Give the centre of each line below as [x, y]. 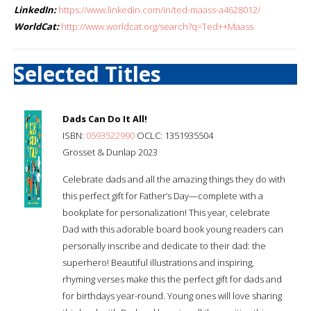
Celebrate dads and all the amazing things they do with [174, 179]
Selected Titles [87, 74]
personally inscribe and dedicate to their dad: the [164, 245]
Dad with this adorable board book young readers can [173, 229]
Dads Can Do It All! [105, 118]
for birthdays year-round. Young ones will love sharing [172, 295]
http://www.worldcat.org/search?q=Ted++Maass [157, 26]
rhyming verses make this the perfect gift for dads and [172, 279]
